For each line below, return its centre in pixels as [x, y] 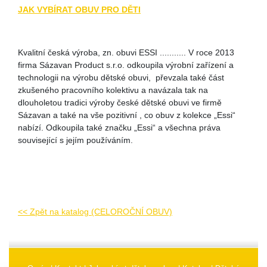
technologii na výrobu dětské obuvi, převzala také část [121, 77]
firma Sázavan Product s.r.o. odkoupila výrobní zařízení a [126, 65]
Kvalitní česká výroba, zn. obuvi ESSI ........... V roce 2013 [126, 52]
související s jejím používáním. [75, 140]
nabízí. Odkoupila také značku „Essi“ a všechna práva [119, 128]
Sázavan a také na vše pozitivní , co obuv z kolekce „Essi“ [127, 115]
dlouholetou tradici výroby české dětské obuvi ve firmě [120, 103]
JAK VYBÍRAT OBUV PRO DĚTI [79, 10]
